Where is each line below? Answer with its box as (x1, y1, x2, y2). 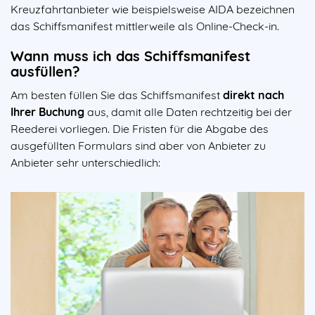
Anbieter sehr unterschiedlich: (11, 155, 163, 169)
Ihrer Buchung (11, 105, 84, 119)
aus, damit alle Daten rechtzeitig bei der (84, 105, 292, 119)
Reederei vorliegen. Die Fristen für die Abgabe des (11, 122, 269, 136)
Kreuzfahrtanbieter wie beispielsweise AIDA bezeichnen (11, 2, 295, 16)
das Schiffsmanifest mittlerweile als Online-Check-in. (11, 19, 282, 33)
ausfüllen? (11, 63, 80, 80)
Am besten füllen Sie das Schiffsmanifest (11, 88, 223, 102)
